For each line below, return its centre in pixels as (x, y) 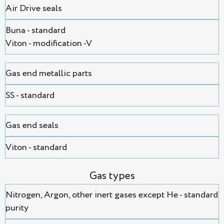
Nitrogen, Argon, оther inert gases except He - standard (112, 195)
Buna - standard (35, 31)
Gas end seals (32, 126)
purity (17, 208)
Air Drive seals (34, 9)
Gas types (112, 176)
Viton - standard (36, 148)
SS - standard (30, 96)
